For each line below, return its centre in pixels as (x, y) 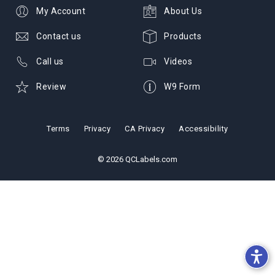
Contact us (59, 36)
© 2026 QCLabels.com (137, 159)
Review (51, 86)
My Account (61, 11)
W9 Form (182, 86)
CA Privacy (145, 129)
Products (183, 36)
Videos (178, 61)
